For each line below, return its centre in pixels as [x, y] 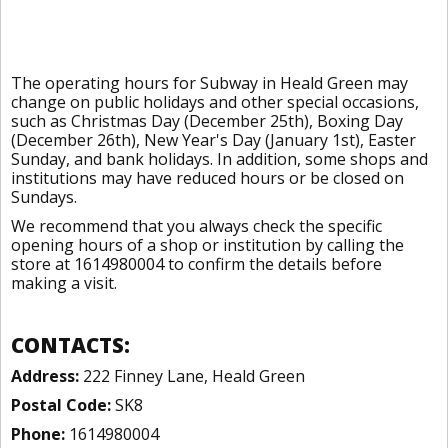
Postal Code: [61, 405]
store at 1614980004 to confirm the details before [196, 264]
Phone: [38, 434]
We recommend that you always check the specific [196, 226]
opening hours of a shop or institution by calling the [207, 245]
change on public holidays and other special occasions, [215, 102]
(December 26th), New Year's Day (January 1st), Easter [213, 140]
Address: [45, 376]
